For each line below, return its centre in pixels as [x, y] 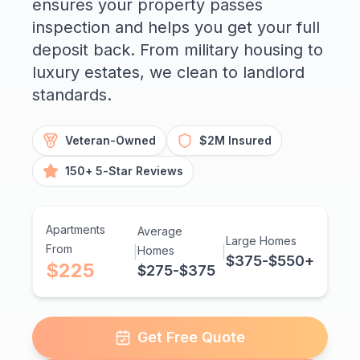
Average [160, 231]
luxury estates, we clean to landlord [168, 73]
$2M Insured [235, 141]
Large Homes [261, 241]
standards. [72, 95]
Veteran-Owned [110, 141]
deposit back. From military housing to [178, 50]
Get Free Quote [191, 337]
